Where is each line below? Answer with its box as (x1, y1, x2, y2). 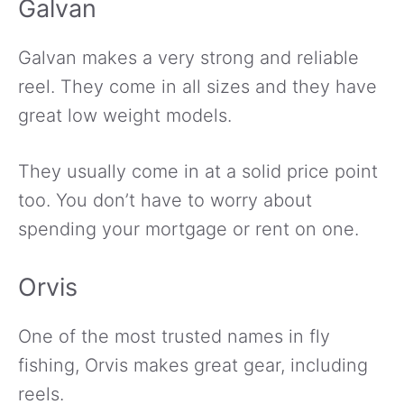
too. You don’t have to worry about (18, 189, 312, 212)
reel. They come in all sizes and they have (18, 76, 377, 98)
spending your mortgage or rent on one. (18, 218, 359, 241)
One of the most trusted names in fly (18, 326, 330, 348)
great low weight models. (18, 105, 232, 127)
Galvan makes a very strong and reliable (18, 47, 359, 69)
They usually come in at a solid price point (18, 161, 378, 183)
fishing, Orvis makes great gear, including (18, 354, 368, 377)
